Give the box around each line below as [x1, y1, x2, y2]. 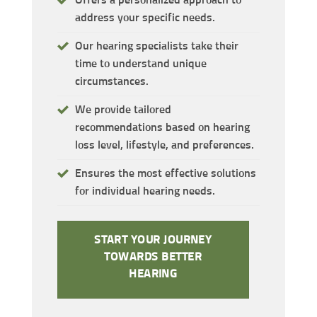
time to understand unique [74, 57, 207, 69]
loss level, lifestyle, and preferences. [74, 139, 254, 151]
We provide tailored [74, 103, 171, 115]
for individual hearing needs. [74, 185, 215, 197]
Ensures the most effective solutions [74, 167, 256, 179]
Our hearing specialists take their [74, 40, 238, 52]
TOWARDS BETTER [104, 251, 202, 263]
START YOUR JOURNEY [94, 234, 212, 246]
